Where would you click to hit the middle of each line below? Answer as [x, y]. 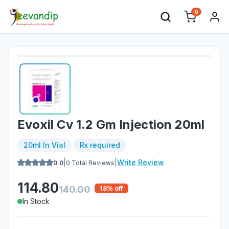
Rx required [100, 145]
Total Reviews [92, 163]
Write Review [141, 162]
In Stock [36, 201]
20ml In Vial [44, 145]
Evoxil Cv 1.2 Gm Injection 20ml [111, 124]
